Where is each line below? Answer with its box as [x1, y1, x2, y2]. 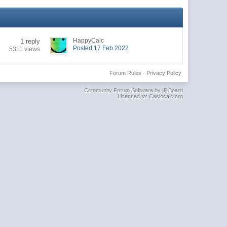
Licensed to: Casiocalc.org [117, 93, 183, 99]
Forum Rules [109, 69, 141, 76]
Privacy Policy [146, 69, 181, 76]
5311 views [9, 45, 41, 53]
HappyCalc [73, 36, 104, 44]
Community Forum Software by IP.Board [84, 87, 183, 93]
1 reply [20, 37, 41, 45]
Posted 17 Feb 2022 [73, 44, 129, 52]
